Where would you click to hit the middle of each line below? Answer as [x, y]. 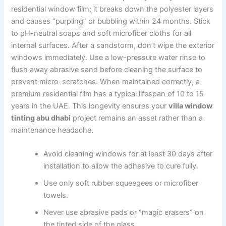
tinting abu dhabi [41, 118]
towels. [56, 195]
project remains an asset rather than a [137, 118]
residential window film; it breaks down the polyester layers [112, 9]
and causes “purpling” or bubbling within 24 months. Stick [111, 21]
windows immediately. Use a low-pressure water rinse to [108, 57]
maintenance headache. [52, 130]
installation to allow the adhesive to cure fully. [121, 166]
